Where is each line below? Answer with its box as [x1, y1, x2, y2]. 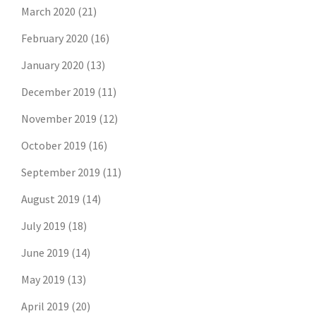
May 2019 [21, 272, 65, 287]
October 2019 [21, 138, 86, 153]
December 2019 [21, 85, 95, 99]
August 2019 [21, 192, 80, 207]
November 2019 [21, 111, 97, 126]
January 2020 [21, 58, 84, 73]
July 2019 [21, 219, 66, 233]
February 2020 [21, 31, 88, 46]
